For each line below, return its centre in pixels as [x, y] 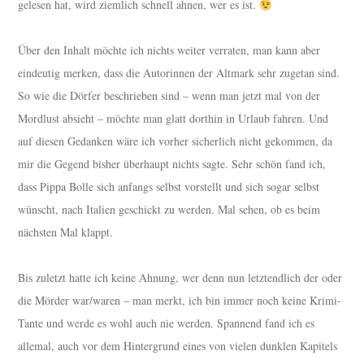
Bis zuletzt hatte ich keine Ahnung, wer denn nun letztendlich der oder [180, 278]
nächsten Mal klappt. [66, 232]
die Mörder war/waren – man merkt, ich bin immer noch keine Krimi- [180, 301]
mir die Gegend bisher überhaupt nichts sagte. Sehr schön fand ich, [172, 164]
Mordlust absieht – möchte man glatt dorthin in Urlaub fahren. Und [173, 119]
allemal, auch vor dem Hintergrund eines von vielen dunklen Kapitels [178, 346]
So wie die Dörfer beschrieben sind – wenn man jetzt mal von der [169, 96]
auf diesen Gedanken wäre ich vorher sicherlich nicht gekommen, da [175, 141]
